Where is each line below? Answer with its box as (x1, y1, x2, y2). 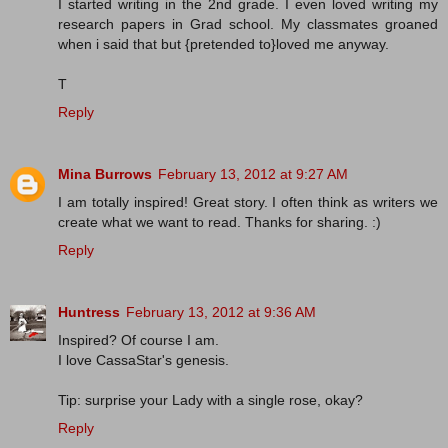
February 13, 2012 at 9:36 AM (126, 304, 316, 321)
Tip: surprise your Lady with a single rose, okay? (58, 392, 363, 409)
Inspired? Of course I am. (58, 332, 219, 349)
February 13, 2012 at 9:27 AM (158, 166, 348, 183)
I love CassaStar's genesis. (58, 352, 229, 369)
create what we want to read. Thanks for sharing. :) (58, 214, 381, 231)
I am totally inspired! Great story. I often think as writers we (58, 194, 438, 211)
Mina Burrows (58, 166, 152, 183)
